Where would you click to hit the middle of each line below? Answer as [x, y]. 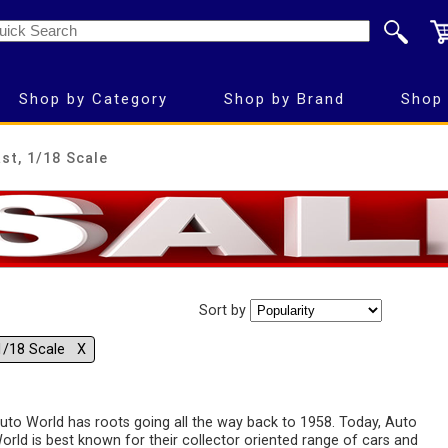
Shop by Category [93, 99]
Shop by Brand [284, 99]
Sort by [224, 311]
